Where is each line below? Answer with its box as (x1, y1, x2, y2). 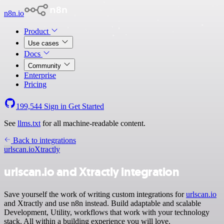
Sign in (42, 102, 68, 110)
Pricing (24, 80, 46, 88)
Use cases (28, 39, 61, 47)
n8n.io (4, 9, 24, 17)
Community (28, 62, 63, 69)
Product (24, 27, 50, 35)
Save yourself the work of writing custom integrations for (4, 189, 186, 198)
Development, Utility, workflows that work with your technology (4, 207, 209, 216)
